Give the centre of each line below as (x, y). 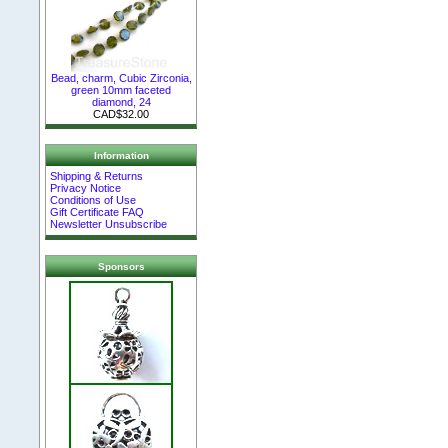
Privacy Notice (86, 188)
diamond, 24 (121, 101)
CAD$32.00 (121, 113)
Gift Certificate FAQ (97, 212)
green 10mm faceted (121, 89)
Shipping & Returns (97, 176)
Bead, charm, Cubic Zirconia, (121, 77)
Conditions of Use (93, 200)
